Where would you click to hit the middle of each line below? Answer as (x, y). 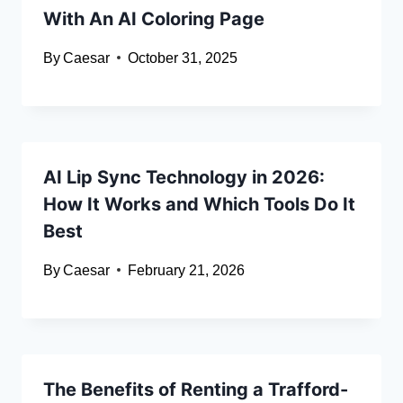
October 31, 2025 (183, 58)
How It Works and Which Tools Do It (199, 204)
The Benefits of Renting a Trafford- (196, 389)
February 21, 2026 (187, 270)
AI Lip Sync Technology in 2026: (184, 177)
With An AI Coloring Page (154, 18)
